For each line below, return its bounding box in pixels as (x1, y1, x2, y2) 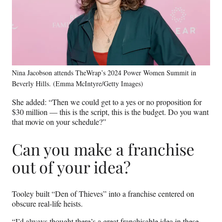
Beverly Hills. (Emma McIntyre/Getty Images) (12, 79, 143, 89)
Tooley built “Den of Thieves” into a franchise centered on (12, 188, 194, 199)
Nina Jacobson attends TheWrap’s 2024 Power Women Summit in (12, 68, 196, 78)
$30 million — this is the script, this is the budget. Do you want (12, 107, 209, 117)
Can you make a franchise (12, 138, 194, 160)
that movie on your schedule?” (12, 116, 106, 127)
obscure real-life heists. (12, 198, 83, 209)
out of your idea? (12, 156, 135, 177)
